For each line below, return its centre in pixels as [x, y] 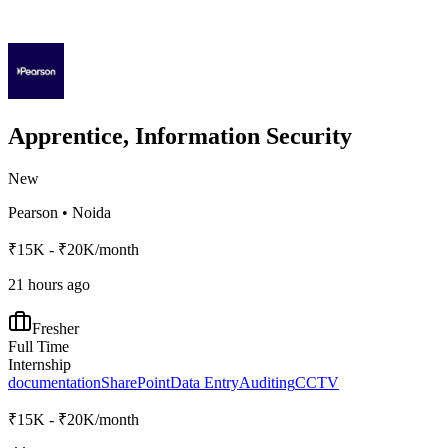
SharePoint [135, 382]
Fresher [55, 328]
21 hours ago [49, 284]
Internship [39, 364]
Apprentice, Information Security [180, 136]
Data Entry [204, 382]
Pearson [33, 212]
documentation [54, 382]
